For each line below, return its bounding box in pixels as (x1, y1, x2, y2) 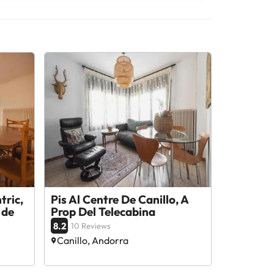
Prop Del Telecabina (51, 204, 156, 219)
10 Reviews (71, 221, 111, 231)
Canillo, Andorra (57, 234, 129, 246)
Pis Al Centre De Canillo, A (51, 192, 189, 207)
